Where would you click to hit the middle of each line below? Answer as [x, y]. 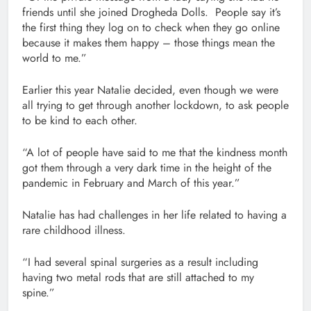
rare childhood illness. [74, 230]
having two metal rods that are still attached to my [138, 278]
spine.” [39, 293]
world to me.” [54, 58]
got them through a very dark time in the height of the [147, 168]
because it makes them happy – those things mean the [149, 43]
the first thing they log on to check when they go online [151, 28]
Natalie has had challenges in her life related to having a [154, 215]
